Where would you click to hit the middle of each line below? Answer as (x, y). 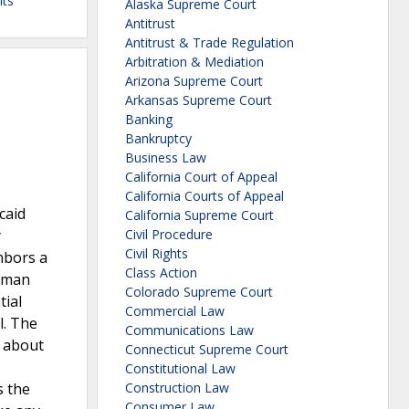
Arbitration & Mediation (194, 62)
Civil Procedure (169, 235)
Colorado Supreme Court (199, 292)
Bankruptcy (158, 139)
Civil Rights (157, 254)
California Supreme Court (199, 215)
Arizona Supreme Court (194, 81)
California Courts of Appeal (204, 196)
